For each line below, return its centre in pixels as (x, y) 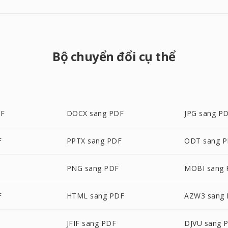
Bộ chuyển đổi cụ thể (114, 56)
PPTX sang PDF (94, 141)
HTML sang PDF (95, 196)
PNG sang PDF (93, 168)
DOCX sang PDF (95, 113)
